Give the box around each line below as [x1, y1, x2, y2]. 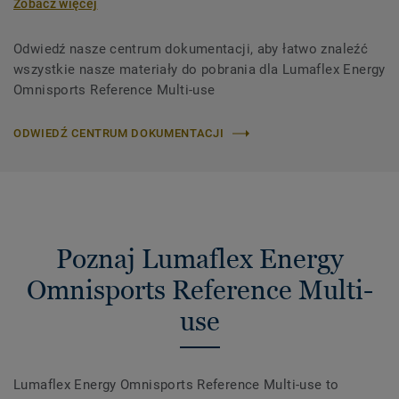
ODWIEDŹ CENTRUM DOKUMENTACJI [13, 126, 224, 141]
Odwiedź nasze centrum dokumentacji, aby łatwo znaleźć [13, 41, 369, 58]
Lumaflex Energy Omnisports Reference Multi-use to [13, 377, 339, 394]
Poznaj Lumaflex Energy [55, 243, 344, 275]
